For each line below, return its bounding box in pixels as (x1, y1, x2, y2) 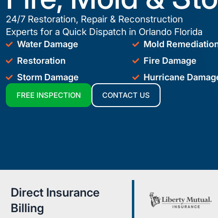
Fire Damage (143, 55, 197, 66)
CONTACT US (102, 91, 150, 100)
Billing (11, 200, 44, 215)
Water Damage (17, 39, 78, 49)
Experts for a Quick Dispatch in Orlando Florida (6, 26, 202, 37)
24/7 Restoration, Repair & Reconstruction (6, 14, 183, 25)
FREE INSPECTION (17, 91, 81, 100)
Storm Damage (17, 72, 79, 82)
